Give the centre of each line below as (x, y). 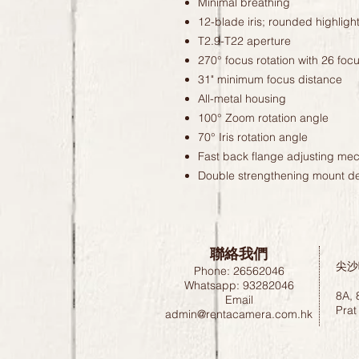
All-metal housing (242, 99)
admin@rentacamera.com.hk (239, 315)
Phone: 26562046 (239, 271)
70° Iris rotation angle (253, 137)
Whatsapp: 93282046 (239, 286)
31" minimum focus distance (270, 80)
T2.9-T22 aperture (244, 41)
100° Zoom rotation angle (263, 118)
